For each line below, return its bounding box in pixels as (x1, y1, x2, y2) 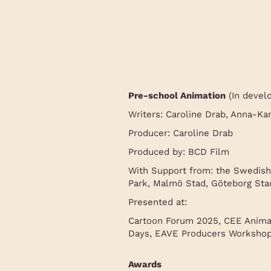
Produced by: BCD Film (128, 146, 229, 158)
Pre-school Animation (128, 90, 226, 102)
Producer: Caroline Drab (128, 128, 233, 139)
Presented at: (128, 197, 187, 208)
